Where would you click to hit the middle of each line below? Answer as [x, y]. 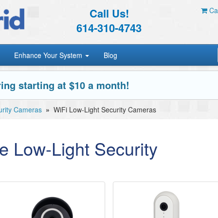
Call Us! [109, 13]
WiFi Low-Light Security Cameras [105, 109]
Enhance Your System [49, 55]
